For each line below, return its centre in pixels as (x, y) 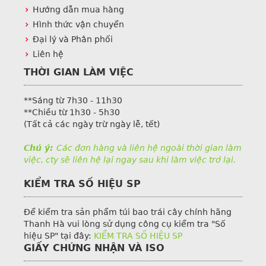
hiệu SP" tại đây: (59, 235)
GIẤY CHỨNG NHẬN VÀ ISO (94, 248)
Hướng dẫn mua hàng (78, 9)
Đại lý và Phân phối (73, 39)
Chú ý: (40, 148)
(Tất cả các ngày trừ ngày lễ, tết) (92, 124)
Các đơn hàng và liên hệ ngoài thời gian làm (149, 148)
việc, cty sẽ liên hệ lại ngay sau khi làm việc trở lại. (130, 159)
